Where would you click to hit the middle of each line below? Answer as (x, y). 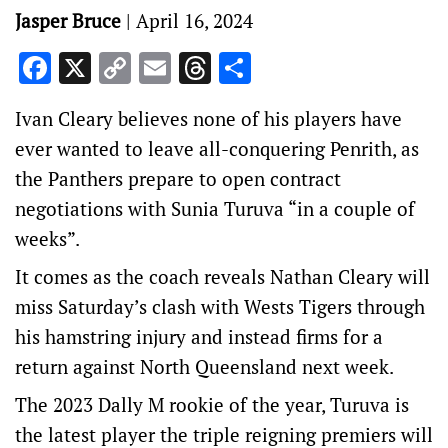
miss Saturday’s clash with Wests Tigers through (220, 306)
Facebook (117, 68)
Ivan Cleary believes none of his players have (208, 118)
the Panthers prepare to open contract (178, 178)
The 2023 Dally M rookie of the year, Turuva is (212, 404)
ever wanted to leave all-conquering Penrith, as (217, 148)
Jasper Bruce (68, 20)
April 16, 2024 (194, 20)
